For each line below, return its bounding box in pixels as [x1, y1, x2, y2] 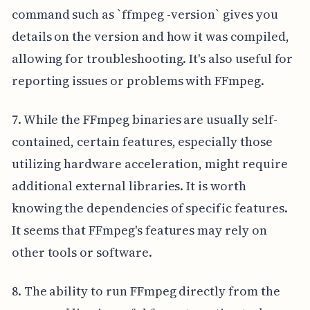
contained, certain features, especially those [11, 133, 273, 151]
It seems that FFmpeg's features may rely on [11, 221, 267, 239]
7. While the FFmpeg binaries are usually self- [11, 111, 277, 129]
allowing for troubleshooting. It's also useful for [11, 50, 293, 68]
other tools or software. [11, 244, 152, 262]
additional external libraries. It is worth [11, 177, 246, 195]
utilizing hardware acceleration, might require [11, 155, 288, 173]
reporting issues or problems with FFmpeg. [11, 72, 264, 90]
